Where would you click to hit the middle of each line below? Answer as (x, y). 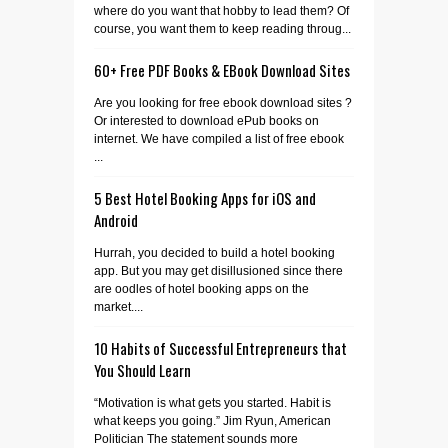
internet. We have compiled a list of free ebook (219, 138)
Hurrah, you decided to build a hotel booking (214, 252)
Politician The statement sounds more (196, 438)
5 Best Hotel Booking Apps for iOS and (205, 197)
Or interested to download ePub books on (206, 120)
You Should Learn (142, 369)
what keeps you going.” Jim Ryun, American (212, 420)
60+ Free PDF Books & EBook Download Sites (222, 69)
